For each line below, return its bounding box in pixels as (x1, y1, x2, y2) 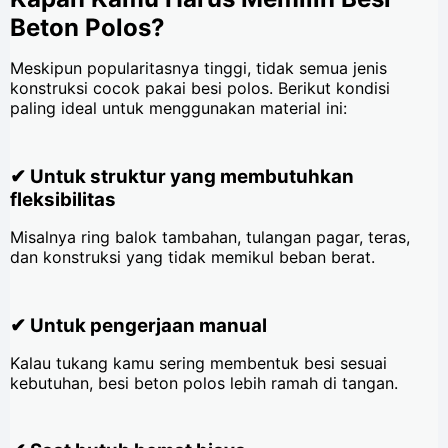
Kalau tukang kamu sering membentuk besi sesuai (10, 352, 387, 373)
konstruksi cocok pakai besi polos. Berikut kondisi (10, 78, 390, 99)
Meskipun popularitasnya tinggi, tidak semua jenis (10, 58, 387, 79)
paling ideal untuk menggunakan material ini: (10, 98, 347, 119)
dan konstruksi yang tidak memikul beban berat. (10, 246, 375, 267)
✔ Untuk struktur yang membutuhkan (10, 164, 354, 188)
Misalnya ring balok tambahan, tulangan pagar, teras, (10, 226, 410, 247)
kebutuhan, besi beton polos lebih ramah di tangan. (10, 372, 398, 393)
